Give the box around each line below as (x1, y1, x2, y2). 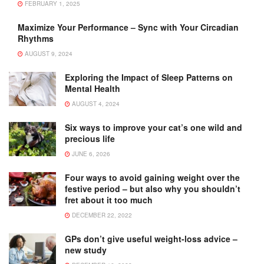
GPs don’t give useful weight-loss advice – (65, 233, 237, 245)
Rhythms (18, 32, 54, 45)
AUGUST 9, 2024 (23, 49, 72, 58)
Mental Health (65, 82, 120, 95)
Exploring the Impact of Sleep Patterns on (65, 71, 233, 84)
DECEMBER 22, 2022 (70, 211, 132, 220)
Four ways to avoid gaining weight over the (65, 171, 240, 184)
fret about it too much (65, 194, 153, 206)
